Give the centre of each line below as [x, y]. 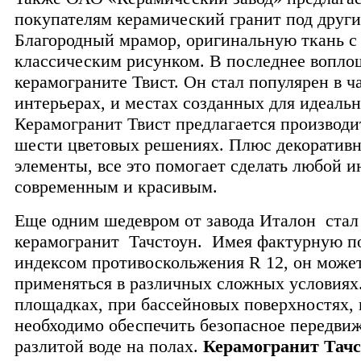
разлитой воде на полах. [109, 346]
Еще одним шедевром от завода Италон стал [187, 220]
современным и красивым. [116, 186]
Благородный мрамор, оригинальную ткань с [186, 39]
